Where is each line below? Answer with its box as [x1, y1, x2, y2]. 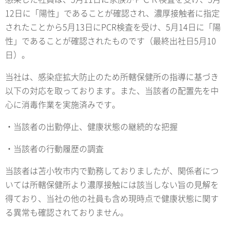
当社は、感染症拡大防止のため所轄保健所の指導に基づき [5, 70, 219, 83]
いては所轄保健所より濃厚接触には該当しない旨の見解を [5, 178, 219, 191]
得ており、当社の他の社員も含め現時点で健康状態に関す [5, 192, 219, 205]
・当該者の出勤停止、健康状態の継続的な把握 [5, 120, 178, 133]
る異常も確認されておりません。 [5, 206, 128, 219]
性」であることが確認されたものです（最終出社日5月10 [5, 34, 216, 47]
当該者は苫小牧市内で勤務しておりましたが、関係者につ [5, 164, 219, 177]
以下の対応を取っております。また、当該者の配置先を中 [5, 84, 219, 97]
